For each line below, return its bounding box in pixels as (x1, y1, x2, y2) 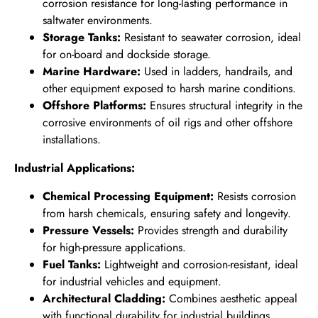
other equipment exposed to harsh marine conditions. (43, 80, 296, 97)
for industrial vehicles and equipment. (43, 273, 221, 290)
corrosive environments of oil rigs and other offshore (43, 114, 292, 131)
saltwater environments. (43, 12, 153, 29)
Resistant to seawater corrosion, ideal (121, 29, 301, 46)
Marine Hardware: (43, 63, 141, 80)
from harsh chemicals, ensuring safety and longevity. (43, 205, 291, 222)
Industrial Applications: (14, 160, 135, 177)
